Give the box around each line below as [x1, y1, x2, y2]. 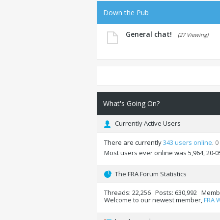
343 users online [163, 137, 212, 147]
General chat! [126, 29, 172, 39]
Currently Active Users [115, 119, 181, 128]
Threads [104, 188, 129, 197]
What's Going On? [103, 99, 160, 108]
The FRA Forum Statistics [115, 169, 187, 178]
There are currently [104, 137, 163, 147]
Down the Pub [103, 8, 149, 17]
